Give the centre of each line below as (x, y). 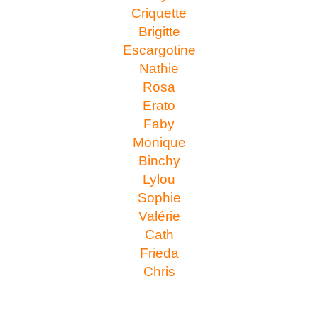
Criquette (159, 13)
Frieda (159, 253)
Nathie (159, 69)
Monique (159, 143)
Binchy (159, 161)
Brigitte (159, 32)
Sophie (159, 198)
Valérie (159, 216)
